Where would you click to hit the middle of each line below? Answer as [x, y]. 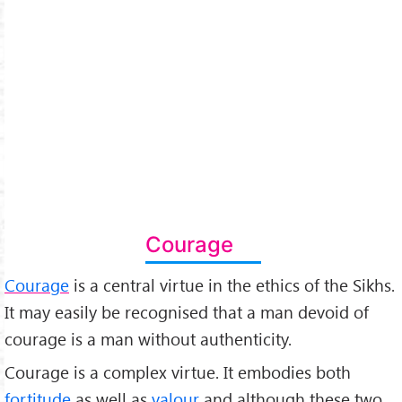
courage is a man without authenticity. [148, 338]
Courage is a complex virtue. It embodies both [178, 371]
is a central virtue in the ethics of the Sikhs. [232, 284]
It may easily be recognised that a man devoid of [187, 311]
